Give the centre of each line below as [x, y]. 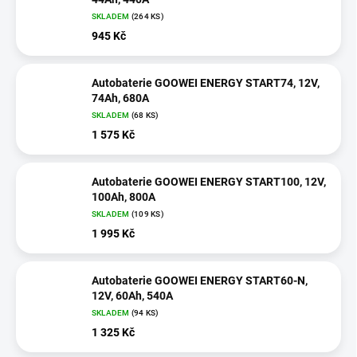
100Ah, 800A [124, 196]
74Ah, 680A [120, 98]
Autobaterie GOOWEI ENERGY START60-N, [200, 280]
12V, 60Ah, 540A [132, 295]
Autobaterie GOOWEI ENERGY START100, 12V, [209, 181]
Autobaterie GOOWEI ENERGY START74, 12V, [206, 82]
